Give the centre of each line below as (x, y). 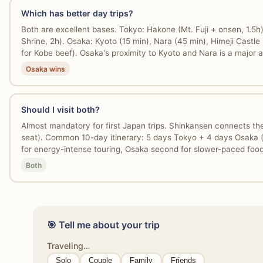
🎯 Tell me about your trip (103, 225)
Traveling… (68, 245)
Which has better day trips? (77, 14)
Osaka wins (45, 69)
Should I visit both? (60, 110)
